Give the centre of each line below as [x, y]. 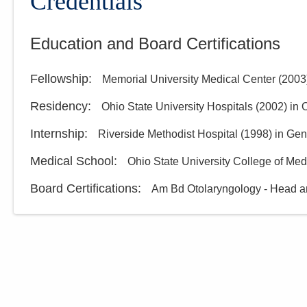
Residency [59, 107]
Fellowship [59, 79]
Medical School [72, 161]
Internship [57, 134]
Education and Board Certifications [155, 44]
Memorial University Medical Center [189, 79]
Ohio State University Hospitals [177, 107]
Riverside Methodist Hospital [168, 134]
